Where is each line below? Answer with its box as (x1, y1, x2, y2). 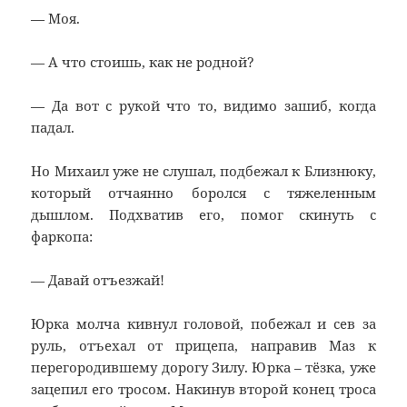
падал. (31, 118, 75, 137)
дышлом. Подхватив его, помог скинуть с (31, 205, 376, 224)
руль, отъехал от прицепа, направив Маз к (31, 336, 376, 355)
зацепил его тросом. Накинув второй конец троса (31, 380, 376, 399)
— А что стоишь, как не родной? (31, 53, 255, 72)
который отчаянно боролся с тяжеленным (31, 184, 376, 203)
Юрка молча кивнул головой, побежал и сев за (31, 314, 376, 333)
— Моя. (31, 9, 81, 28)
